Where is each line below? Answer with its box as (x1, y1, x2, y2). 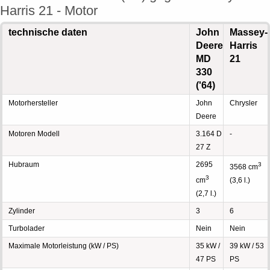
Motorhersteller (8, 99, 58, 107)
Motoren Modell (8, 130, 60, 138)
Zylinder (8, 207, 35, 215)
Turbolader (8, 224, 45, 233)
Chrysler (230, 99, 257, 107)
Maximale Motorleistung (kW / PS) (8, 242, 119, 250)
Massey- (230, 27, 268, 37)
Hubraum (8, 160, 39, 169)
